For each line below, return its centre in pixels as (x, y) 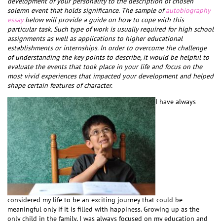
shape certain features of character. (60, 85)
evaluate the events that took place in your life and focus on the (105, 67)
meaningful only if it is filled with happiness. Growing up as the (103, 209)
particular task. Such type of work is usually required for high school (110, 29)
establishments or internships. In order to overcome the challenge (107, 48)
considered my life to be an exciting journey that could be (95, 200)
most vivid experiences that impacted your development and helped (110, 76)
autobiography (188, 10)
